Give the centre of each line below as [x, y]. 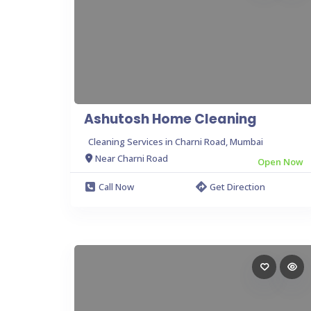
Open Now [280, 161]
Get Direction [237, 186]
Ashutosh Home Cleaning [170, 119]
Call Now [116, 186]
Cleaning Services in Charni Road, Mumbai [176, 141]
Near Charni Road [132, 158]
